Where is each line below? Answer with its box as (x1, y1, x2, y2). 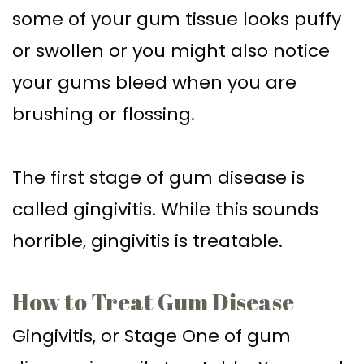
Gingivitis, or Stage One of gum (12, 323, 291, 349)
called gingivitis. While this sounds (12, 196, 318, 222)
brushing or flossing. (12, 101, 195, 127)
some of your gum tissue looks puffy (12, 6, 341, 32)
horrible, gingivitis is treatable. (12, 227, 283, 253)
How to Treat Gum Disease (12, 285, 294, 317)
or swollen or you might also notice (12, 37, 330, 63)
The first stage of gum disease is (12, 164, 305, 190)
